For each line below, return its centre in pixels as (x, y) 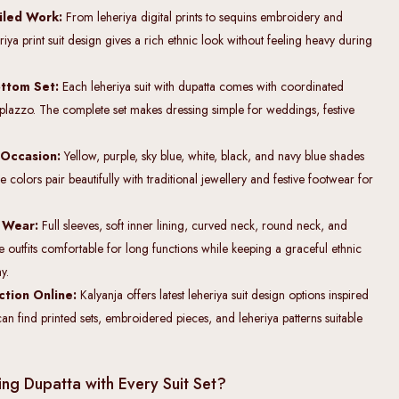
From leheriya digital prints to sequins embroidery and (204, 16)
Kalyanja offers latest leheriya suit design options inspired (224, 294)
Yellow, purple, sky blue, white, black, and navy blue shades (214, 155)
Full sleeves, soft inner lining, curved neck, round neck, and (195, 225)
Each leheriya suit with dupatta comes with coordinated (203, 86)
